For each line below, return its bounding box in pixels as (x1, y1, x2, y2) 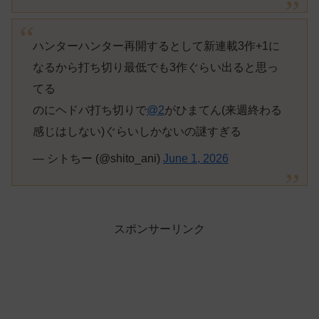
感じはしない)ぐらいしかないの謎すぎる (32, 125, 241, 137)
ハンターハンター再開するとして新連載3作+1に (32, 39, 280, 52)
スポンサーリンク (114, 223, 205, 236)
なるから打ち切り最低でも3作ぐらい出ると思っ (32, 61, 278, 73)
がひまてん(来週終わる (164, 103, 282, 116)
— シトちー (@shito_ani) (32, 152, 163, 164)
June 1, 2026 (162, 152, 229, 164)
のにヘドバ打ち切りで (32, 103, 147, 116)
